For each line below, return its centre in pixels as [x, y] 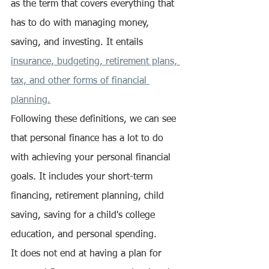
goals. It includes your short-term [83, 177]
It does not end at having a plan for [88, 254]
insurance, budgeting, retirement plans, [95, 62]
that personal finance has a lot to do [89, 139]
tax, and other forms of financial [80, 81]
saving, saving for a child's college [84, 216]
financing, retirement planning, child [89, 197]
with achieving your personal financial [92, 158]
